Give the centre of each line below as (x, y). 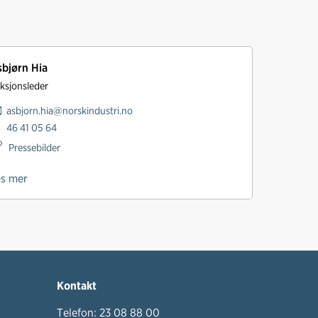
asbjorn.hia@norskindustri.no (70, 111)
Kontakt (77, 285)
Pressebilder (33, 147)
